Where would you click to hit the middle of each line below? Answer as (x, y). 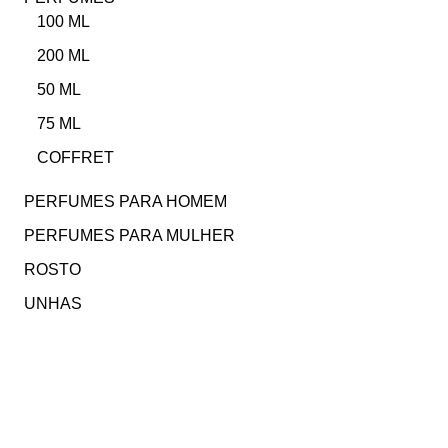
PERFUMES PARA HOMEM (126, 202)
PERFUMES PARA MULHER (130, 236)
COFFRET (76, 158)
